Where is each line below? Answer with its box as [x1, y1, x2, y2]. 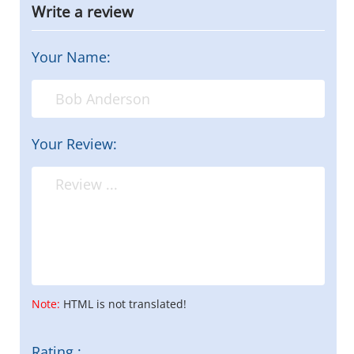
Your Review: [32, 134, 117, 153]
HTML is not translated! [60, 296, 186, 311]
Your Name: [32, 47, 111, 66]
